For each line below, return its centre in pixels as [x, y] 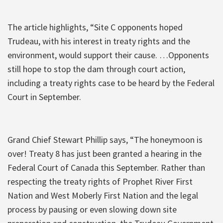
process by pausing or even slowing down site [92, 209]
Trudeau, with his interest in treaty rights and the [99, 41]
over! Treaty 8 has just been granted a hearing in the [105, 153]
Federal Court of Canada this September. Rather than [106, 167]
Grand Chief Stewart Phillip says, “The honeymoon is [105, 139]
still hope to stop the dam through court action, [96, 69]
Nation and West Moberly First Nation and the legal [103, 195]
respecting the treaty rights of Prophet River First [100, 181]
